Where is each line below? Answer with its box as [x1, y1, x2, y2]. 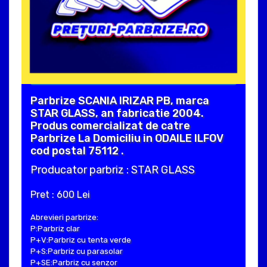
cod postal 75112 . [30, 144, 124, 158]
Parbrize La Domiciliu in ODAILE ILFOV [30, 132, 223, 145]
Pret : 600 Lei [30, 189, 90, 201]
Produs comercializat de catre [30, 119, 190, 133]
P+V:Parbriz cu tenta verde [30, 235, 131, 245]
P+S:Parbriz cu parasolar [30, 247, 123, 256]
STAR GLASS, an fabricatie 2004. [30, 107, 204, 120]
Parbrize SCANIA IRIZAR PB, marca [30, 94, 209, 108]
